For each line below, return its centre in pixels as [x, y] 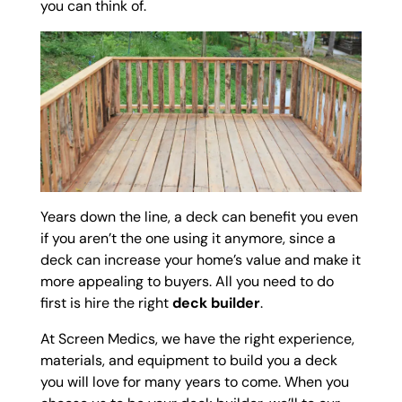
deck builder [216, 303]
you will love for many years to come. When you [194, 382]
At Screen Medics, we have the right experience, [197, 339]
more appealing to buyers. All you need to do [187, 282]
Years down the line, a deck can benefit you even [199, 217]
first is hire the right [106, 303]
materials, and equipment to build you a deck [188, 361]
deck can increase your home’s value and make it [200, 260]
